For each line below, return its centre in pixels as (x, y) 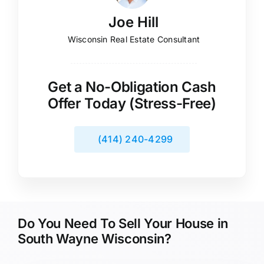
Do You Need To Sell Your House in (123, 223)
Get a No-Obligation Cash (132, 87)
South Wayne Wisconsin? (94, 238)
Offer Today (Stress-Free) (132, 103)
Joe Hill (134, 22)
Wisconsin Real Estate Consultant (134, 39)
